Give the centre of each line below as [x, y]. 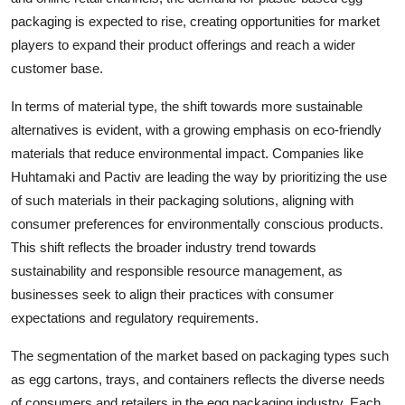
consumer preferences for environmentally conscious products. [197, 223]
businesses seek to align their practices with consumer [172, 294]
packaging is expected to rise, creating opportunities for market [195, 21]
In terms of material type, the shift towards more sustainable [187, 106]
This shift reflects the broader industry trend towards [164, 247]
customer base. [57, 68]
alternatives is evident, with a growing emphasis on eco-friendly [196, 129]
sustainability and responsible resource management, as [177, 270]
